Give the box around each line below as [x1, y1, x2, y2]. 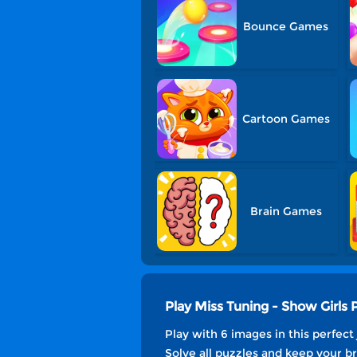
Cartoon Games [241, 112, 330, 126]
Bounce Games [243, 19, 329, 33]
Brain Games [249, 204, 322, 218]
